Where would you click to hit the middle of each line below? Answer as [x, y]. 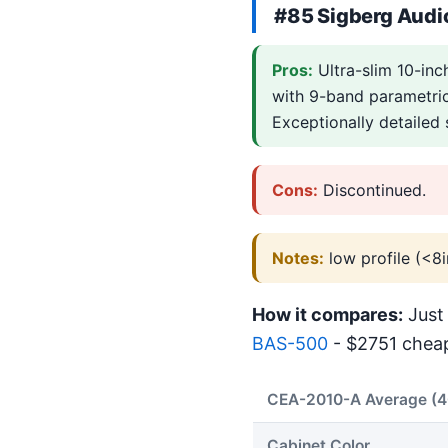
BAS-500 [290, 344]
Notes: [298, 257]
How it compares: [327, 315]
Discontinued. [372, 189]
